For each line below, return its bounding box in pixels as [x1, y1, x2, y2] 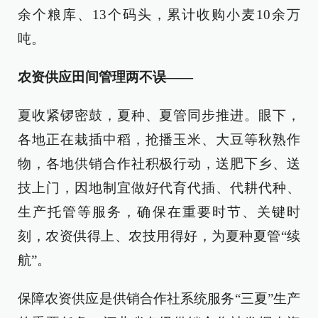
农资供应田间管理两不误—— [18, 70, 193, 84]
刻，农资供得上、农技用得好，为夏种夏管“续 [18, 229, 300, 243]
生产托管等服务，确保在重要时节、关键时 [18, 204, 300, 219]
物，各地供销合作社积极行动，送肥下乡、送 [18, 156, 300, 171]
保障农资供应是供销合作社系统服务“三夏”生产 [18, 291, 300, 306]
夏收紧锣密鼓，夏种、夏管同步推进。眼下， [18, 108, 300, 123]
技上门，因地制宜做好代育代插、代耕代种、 [18, 180, 300, 195]
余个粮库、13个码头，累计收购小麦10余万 [18, 7, 300, 22]
